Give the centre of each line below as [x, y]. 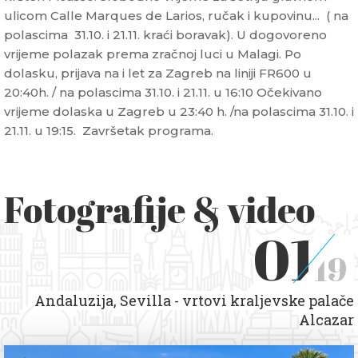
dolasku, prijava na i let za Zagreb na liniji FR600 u [158, 74]
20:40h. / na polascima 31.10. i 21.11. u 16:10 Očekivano [163, 93]
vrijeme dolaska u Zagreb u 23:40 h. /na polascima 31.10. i [179, 112]
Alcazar [326, 320]
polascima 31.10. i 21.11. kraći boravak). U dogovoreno [165, 35]
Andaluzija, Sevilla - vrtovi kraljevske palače [194, 301]
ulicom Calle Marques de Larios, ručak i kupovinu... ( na [176, 16]
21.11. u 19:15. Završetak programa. [109, 131]
